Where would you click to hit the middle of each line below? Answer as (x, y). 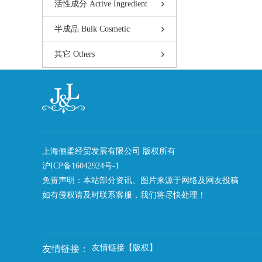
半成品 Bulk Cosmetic (92, 29)
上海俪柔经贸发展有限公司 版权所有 (109, 151)
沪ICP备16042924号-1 (81, 166)
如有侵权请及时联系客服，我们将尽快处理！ (124, 195)
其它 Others (75, 54)
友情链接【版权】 (125, 247)
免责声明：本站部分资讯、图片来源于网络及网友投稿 (140, 180)
